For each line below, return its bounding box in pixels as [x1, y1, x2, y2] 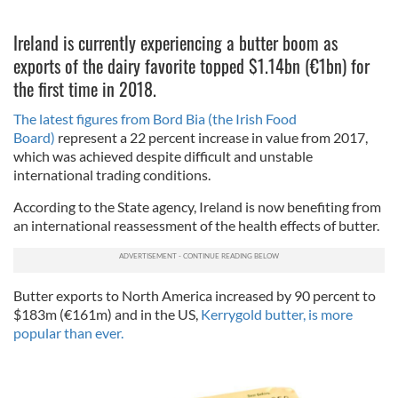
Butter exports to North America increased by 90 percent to [13, 287, 376, 305]
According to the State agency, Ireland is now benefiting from [13, 198, 381, 216]
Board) [13, 129, 58, 147]
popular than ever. [13, 324, 123, 342]
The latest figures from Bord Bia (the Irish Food [13, 110, 297, 128]
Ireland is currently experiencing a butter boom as [13, 29, 338, 57]
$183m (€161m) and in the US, [13, 306, 201, 323]
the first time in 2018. [13, 76, 156, 103]
